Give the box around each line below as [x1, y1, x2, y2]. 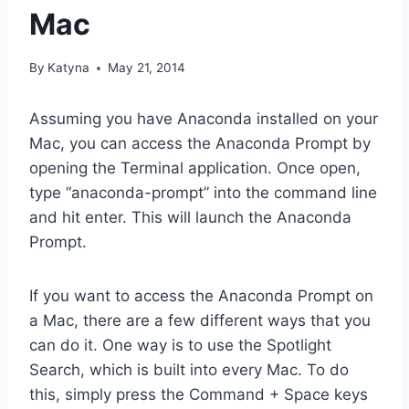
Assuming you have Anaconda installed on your [29, 110, 378, 129]
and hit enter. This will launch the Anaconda [29, 208, 351, 227]
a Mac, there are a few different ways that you [29, 311, 371, 330]
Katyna [47, 60, 90, 76]
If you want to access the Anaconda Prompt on [29, 287, 373, 306]
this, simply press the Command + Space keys [29, 385, 368, 404]
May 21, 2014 [108, 60, 186, 76]
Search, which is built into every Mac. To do [29, 361, 349, 380]
